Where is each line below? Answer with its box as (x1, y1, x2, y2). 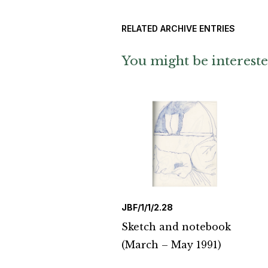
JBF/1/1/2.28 (121, 202, 173, 213)
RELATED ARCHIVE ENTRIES (121, 23, 235, 34)
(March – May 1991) (121, 239, 221, 251)
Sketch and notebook (121, 221, 231, 233)
